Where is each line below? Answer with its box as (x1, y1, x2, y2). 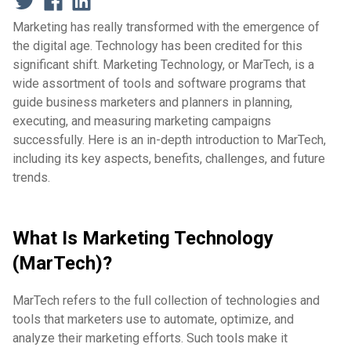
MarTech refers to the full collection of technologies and (13, 293, 320, 309)
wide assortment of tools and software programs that (13, 76, 306, 92)
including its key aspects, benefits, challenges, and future (13, 151, 325, 167)
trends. (13, 170, 50, 186)
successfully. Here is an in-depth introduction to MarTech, (13, 132, 326, 148)
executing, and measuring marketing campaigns (13, 114, 271, 129)
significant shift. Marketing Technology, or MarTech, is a (13, 57, 314, 73)
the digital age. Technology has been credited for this (13, 38, 302, 54)
